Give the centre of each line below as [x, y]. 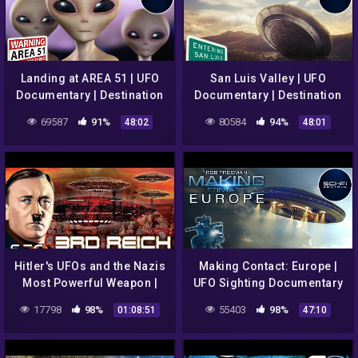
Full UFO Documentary [90, 299]
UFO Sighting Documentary [268, 282]
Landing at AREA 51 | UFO [90, 78]
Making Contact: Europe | [268, 266]
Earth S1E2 [90, 111]
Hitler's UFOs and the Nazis [90, 266]
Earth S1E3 [268, 111]
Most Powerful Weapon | [90, 282]
